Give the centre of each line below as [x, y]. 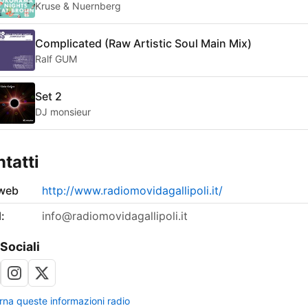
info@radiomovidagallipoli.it [115, 216]
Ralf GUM [56, 58]
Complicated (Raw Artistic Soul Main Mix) [143, 43]
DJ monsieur [63, 111]
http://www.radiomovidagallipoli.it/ [132, 191]
